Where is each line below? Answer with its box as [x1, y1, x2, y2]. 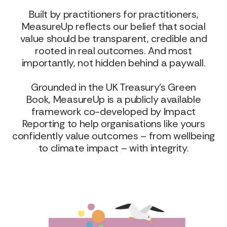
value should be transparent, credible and [20, 32, 207, 46]
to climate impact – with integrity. [38, 141, 189, 155]
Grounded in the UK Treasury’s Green [31, 81, 196, 94]
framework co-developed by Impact [31, 105, 196, 119]
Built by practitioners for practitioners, [28, 8, 199, 21]
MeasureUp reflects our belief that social [21, 20, 206, 33]
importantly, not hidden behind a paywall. [21, 56, 206, 70]
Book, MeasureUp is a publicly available [26, 93, 201, 106]
